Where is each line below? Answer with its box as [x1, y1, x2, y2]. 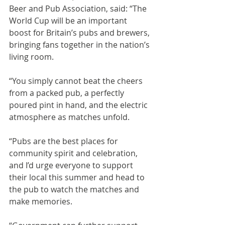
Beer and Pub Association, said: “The [9, 3, 149, 14]
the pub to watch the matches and [9, 184, 141, 195]
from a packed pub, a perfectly [9, 87, 126, 98]
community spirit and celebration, [9, 148, 140, 159]
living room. [9, 51, 54, 62]
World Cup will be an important [9, 15, 129, 26]
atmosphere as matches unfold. [9, 111, 130, 123]
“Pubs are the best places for [9, 136, 120, 147]
